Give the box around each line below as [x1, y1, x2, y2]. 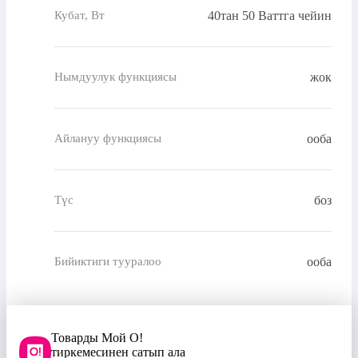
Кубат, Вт [54, 9, 105, 22]
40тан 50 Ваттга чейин [208, 8, 332, 22]
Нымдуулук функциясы [54, 70, 177, 84]
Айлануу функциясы [54, 132, 161, 145]
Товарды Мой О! [51, 330, 143, 344]
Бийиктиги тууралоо [54, 255, 161, 268]
